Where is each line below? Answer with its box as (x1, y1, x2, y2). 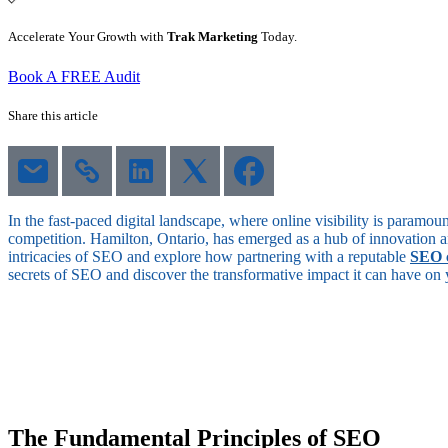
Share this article (8, 107, 98, 123)
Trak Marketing (167, 29, 258, 45)
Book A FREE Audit (8, 67, 140, 85)
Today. (258, 29, 297, 45)
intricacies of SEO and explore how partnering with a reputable (8, 247, 410, 265)
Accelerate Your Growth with (8, 29, 167, 45)
